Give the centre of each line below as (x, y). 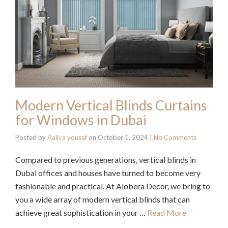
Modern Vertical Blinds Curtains (111, 105)
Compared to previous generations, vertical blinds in (106, 160)
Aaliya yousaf (67, 138)
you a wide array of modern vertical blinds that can (103, 199)
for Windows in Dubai (81, 120)
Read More (167, 213)
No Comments (175, 138)
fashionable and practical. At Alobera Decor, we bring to (113, 186)
